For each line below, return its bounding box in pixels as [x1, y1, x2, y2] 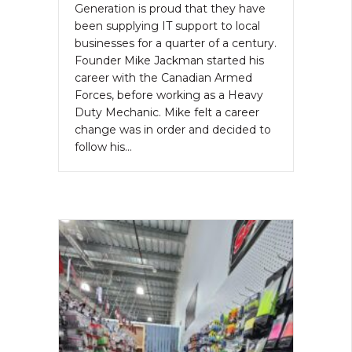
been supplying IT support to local [74, 19, 260, 34]
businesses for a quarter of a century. [74, 36, 277, 51]
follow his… [74, 140, 132, 155]
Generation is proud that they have [74, 2, 266, 16]
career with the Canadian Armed [74, 71, 252, 86]
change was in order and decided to [74, 123, 271, 137]
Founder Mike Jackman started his [74, 53, 264, 68]
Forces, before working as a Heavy [74, 88, 263, 103]
